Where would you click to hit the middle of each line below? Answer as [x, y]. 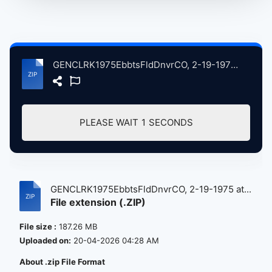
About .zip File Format [62, 262]
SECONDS [171, 122]
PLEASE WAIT [109, 122]
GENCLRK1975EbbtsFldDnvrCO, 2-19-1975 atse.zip [234, 65]
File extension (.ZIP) [98, 202]
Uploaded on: [45, 240]
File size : [38, 226]
